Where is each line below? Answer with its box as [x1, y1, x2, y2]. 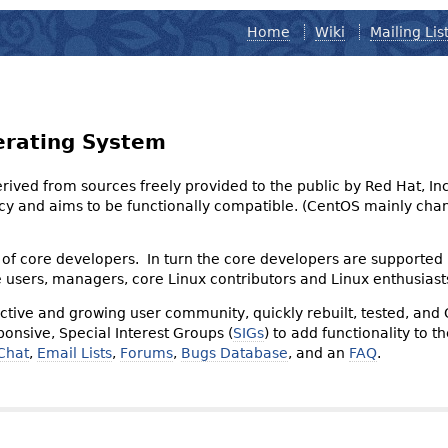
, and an [287, 344, 349, 361]
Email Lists [36, 344, 112, 361]
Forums [119, 344, 173, 361]
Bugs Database [180, 344, 288, 361]
